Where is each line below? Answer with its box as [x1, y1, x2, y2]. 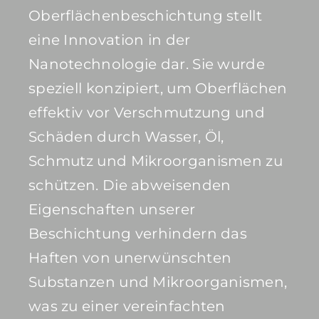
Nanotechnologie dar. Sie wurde [28, 56, 265, 73]
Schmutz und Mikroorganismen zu [28, 152, 283, 170]
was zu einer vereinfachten [28, 298, 226, 315]
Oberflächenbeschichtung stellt [28, 7, 262, 25]
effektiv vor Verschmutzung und [28, 104, 265, 122]
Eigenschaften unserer [28, 201, 196, 219]
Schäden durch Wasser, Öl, [28, 128, 224, 146]
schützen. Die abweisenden [28, 177, 231, 194]
